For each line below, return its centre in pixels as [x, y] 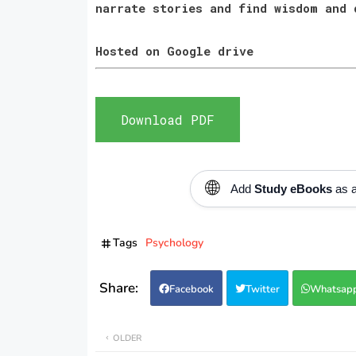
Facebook [191, 289]
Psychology [174, 242]
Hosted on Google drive [178, 50]
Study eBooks [293, 188]
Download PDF [167, 119]
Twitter [262, 289]
